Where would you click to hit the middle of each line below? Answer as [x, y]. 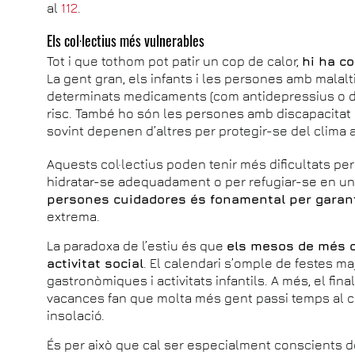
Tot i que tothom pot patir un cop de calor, [175, 61]
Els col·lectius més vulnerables [126, 40]
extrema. [74, 216]
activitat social [95, 263]
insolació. [76, 315]
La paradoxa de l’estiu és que [137, 245]
